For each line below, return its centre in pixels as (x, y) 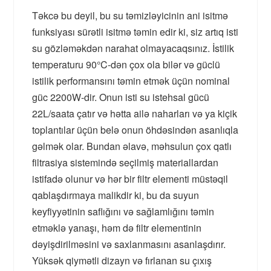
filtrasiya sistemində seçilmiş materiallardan (126, 163)
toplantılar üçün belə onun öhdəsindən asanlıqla (135, 130)
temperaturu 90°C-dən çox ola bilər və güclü (126, 65)
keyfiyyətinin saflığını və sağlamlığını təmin (123, 212)
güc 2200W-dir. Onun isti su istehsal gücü (121, 97)
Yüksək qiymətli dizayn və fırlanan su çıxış (122, 261)
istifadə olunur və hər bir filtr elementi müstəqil (130, 179)
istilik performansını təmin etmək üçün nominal (131, 81)
